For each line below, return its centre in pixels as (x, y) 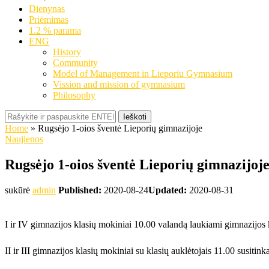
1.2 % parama (55, 30)
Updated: (168, 190)
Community (75, 63)
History (67, 52)
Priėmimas (49, 20)
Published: (80, 190)
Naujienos (24, 139)
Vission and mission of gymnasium (119, 84)
